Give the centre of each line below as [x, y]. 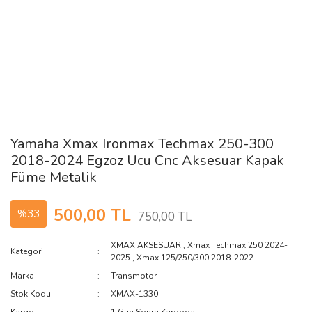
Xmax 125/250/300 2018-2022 [195, 258]
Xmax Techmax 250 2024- [238, 245]
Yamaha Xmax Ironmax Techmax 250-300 [142, 144]
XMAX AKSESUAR [146, 245]
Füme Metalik [54, 177]
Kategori [27, 251]
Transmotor [134, 276]
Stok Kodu [31, 294]
